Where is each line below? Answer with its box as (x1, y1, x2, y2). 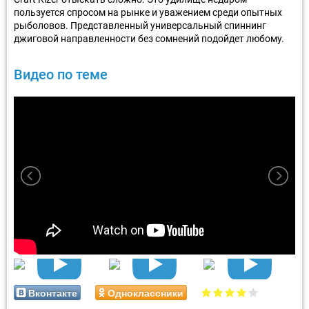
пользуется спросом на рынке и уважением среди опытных (14, 6, 282, 18)
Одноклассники (108, 285, 183, 299)
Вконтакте (28, 285, 77, 299)
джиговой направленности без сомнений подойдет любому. (14, 32, 284, 44)
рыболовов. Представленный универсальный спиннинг (14, 19, 266, 31)
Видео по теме (14, 66, 108, 83)
